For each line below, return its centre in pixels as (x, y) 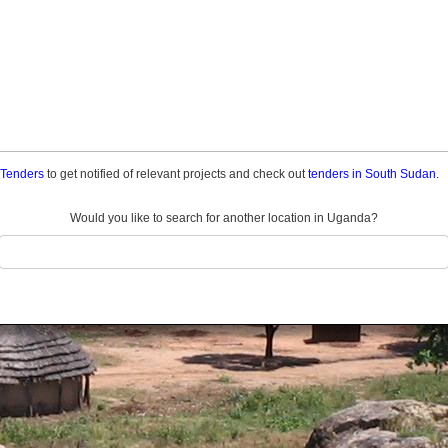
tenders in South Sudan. (373, 174)
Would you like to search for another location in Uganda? (224, 218)
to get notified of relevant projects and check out (176, 174)
